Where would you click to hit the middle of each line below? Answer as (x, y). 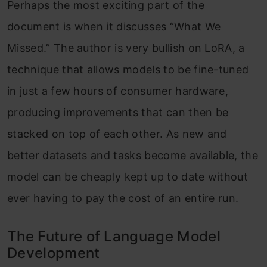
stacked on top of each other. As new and (117, 134)
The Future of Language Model (114, 236)
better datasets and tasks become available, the (133, 155)
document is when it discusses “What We (114, 27)
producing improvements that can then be (118, 112)
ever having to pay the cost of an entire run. (123, 198)
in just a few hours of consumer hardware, (118, 91)
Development (54, 253)
